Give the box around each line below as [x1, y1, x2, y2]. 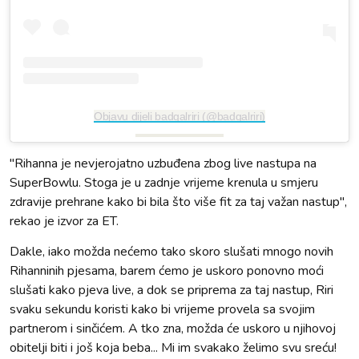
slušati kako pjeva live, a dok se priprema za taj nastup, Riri [10, 281, 333, 300]
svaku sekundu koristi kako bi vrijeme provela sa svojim [10, 301, 315, 319]
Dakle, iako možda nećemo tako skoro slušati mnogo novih [10, 243, 333, 261]
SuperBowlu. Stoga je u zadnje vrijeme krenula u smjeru [10, 174, 318, 192]
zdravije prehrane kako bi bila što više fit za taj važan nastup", [10, 193, 347, 212]
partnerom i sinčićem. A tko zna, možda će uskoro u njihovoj [10, 320, 336, 338]
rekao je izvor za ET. [10, 212, 119, 231]
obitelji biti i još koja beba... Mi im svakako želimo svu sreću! [10, 339, 337, 357]
